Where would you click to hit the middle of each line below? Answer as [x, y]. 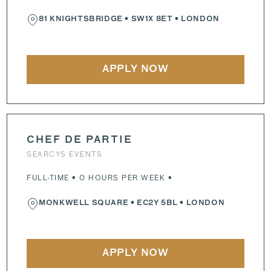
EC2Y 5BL [157, 203]
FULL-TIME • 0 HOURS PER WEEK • [100, 178]
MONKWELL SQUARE [84, 203]
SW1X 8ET [152, 19]
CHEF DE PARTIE [80, 140]
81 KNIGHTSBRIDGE [81, 19]
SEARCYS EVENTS [65, 154]
